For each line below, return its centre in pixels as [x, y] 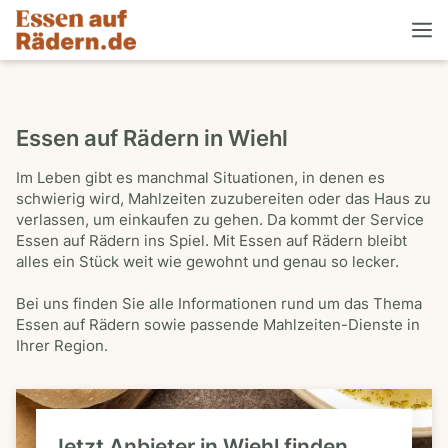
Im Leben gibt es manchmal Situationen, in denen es [200, 178]
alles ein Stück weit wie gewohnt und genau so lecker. [207, 262]
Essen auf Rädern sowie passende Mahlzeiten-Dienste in [218, 325]
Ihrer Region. [62, 346]
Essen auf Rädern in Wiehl [152, 138]
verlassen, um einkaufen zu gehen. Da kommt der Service [220, 220]
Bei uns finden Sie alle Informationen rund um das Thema [219, 304]
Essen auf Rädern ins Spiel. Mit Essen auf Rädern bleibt [211, 241]
